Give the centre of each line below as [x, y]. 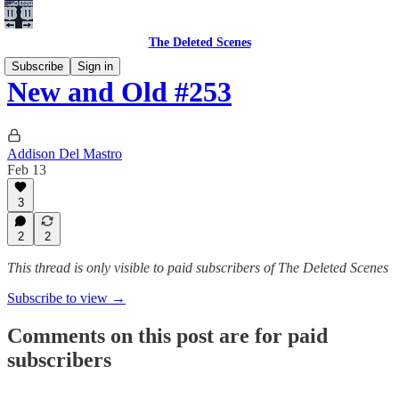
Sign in [95, 66]
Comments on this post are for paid [167, 335]
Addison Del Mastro [65, 153]
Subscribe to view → [66, 298]
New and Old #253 [119, 92]
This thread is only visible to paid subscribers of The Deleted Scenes [198, 268]
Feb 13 [27, 169]
